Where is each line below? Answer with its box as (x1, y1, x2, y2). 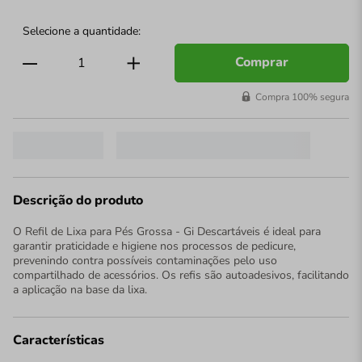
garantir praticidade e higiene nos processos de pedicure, (13, 238, 296, 254)
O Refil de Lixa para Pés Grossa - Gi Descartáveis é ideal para (13, 223, 321, 239)
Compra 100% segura (255, 90, 349, 104)
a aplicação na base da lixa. (13, 281, 147, 297)
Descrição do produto (13, 192, 143, 210)
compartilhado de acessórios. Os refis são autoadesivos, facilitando (13, 267, 349, 283)
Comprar (234, 53, 288, 72)
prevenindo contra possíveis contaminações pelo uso (13, 252, 277, 268)
